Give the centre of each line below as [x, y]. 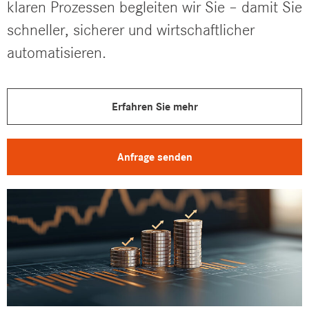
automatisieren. [57, 53]
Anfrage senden [154, 157]
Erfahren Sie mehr [154, 106]
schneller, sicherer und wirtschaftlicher [131, 30]
